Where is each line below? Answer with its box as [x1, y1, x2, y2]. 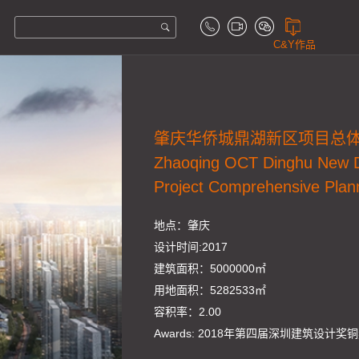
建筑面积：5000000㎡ [154, 262, 267, 275]
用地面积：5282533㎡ [154, 284, 267, 296]
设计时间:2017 [154, 240, 228, 253]
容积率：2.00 [154, 305, 222, 318]
